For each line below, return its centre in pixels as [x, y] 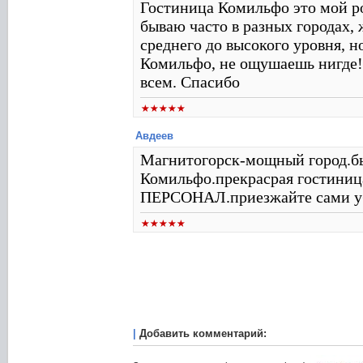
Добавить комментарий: [203, 333]
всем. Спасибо [190, 82]
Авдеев [154, 136]
